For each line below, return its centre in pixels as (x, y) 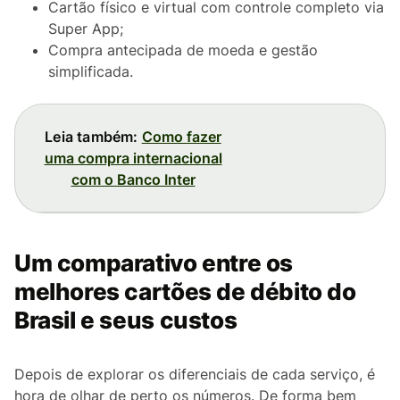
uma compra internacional (133, 158)
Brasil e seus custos (126, 320)
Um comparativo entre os (154, 263)
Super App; (86, 29)
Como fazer (181, 137)
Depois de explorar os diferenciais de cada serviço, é (195, 374)
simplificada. (91, 71)
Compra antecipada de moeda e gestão (183, 50)
